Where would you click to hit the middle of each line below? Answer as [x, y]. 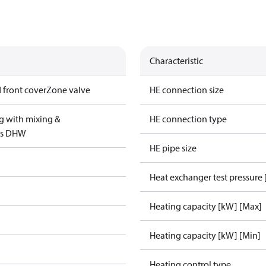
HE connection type [188, 119]
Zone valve [69, 90]
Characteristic [176, 61]
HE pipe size [173, 148]
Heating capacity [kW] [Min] [205, 235]
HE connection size [187, 90]
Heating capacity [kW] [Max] [206, 206]
